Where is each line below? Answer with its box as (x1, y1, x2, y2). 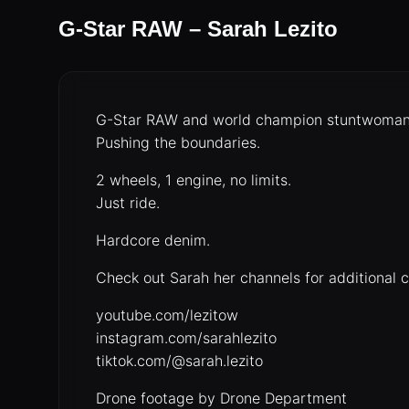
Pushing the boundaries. (96, 133, 260, 152)
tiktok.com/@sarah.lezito (96, 351, 263, 370)
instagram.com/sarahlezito (96, 329, 277, 347)
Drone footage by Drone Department (96, 389, 347, 407)
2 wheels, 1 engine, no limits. (96, 171, 291, 189)
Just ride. (96, 194, 160, 212)
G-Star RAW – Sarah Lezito (58, 16, 338, 41)
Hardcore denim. (96, 231, 210, 249)
